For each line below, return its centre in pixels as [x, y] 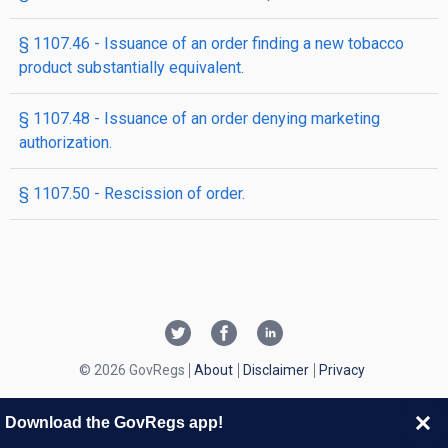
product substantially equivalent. [131, 67]
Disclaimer [275, 370]
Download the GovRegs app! [114, 422]
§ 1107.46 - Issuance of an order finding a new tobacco [211, 43]
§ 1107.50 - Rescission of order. [132, 193]
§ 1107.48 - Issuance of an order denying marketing [199, 118]
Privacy [341, 370]
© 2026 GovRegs [131, 370]
